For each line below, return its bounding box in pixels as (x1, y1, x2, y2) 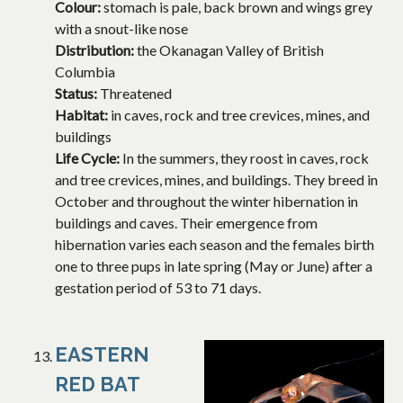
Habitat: (55, 106, 111, 124)
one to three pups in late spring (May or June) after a (55, 257, 372, 275)
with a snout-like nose (55, 20, 188, 38)
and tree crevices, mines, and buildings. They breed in (55, 171, 378, 189)
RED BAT (55, 372, 139, 397)
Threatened (100, 85, 172, 103)
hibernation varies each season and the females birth (55, 236, 374, 254)
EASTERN (55, 343, 149, 367)
